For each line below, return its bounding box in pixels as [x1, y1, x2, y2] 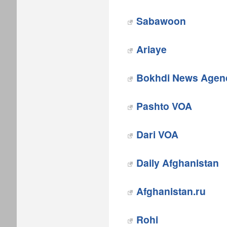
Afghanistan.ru [136, 184, 206, 198]
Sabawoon [136, 14, 186, 28]
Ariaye [136, 42, 167, 56]
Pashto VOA [136, 99, 192, 113]
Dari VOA [136, 127, 178, 141]
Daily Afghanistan [136, 156, 219, 170]
